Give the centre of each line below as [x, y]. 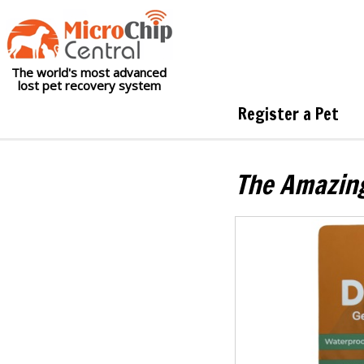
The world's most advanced [89, 72]
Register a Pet [288, 114]
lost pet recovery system [89, 85]
